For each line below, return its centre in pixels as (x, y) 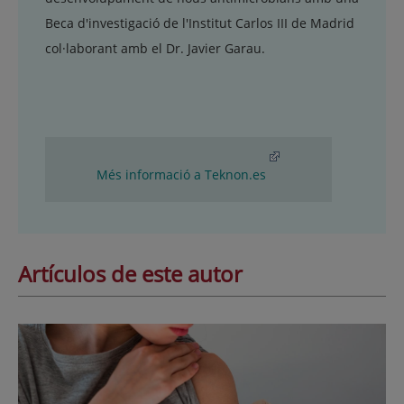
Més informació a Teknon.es (181, 175)
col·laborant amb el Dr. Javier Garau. (155, 49)
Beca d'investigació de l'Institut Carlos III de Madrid (200, 23)
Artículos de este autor (130, 273)
